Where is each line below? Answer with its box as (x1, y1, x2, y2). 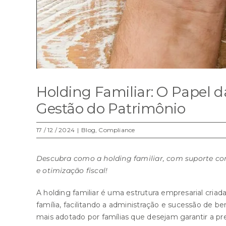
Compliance (98, 126, 135, 134)
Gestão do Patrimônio (36, 100, 186, 117)
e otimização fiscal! (36, 166, 108, 175)
